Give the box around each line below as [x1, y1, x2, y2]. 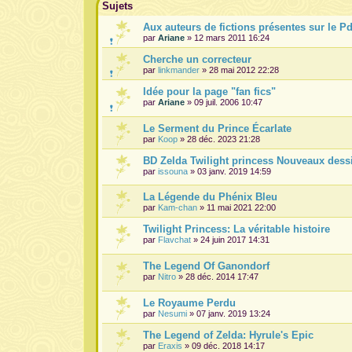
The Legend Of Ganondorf [143, 259, 269, 272]
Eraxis [158, 340, 182, 350]
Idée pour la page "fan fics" [143, 86, 276, 97]
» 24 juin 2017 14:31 [191, 235, 269, 245]
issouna [158, 166, 188, 176]
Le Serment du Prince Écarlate [143, 122, 291, 134]
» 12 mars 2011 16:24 [185, 33, 269, 42]
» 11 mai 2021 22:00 [197, 203, 276, 213]
